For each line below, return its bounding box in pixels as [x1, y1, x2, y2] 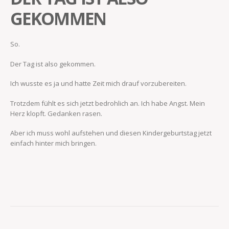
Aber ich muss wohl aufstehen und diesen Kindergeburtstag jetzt [10, 128, 212, 138]
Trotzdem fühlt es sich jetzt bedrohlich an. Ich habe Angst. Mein [10, 98, 205, 108]
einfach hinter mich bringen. [10, 139, 97, 148]
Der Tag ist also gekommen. [10, 59, 96, 68]
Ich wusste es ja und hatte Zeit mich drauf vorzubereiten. [10, 79, 187, 88]
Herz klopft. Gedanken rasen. [10, 108, 102, 118]
